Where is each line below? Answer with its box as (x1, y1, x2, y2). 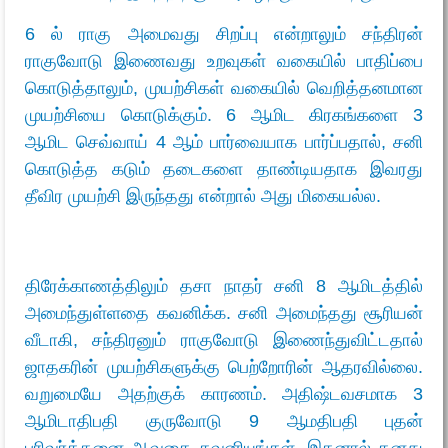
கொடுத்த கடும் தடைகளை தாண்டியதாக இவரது (25, 158, 423, 179)
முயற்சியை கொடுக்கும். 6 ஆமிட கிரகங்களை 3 (25, 104, 423, 125)
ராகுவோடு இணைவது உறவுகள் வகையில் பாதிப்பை (25, 50, 423, 71)
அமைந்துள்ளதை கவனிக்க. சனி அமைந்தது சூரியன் (25, 302, 423, 323)
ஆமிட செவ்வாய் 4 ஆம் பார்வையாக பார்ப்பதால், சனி (25, 131, 423, 152)
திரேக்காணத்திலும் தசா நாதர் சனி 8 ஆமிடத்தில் (25, 275, 423, 296)
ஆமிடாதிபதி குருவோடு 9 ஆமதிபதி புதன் (25, 410, 423, 431)
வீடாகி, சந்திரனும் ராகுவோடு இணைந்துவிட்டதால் (25, 329, 423, 350)
